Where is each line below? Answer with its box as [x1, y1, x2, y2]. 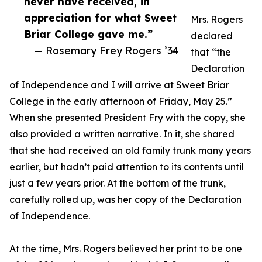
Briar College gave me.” [24, 27, 153, 41]
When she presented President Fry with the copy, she [9, 112, 246, 124]
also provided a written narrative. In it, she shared [9, 128, 235, 140]
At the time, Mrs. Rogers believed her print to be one [9, 243, 242, 255]
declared [191, 30, 233, 42]
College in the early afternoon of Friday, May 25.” [9, 95, 232, 108]
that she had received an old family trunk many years [9, 144, 251, 157]
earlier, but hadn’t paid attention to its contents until [9, 161, 244, 173]
